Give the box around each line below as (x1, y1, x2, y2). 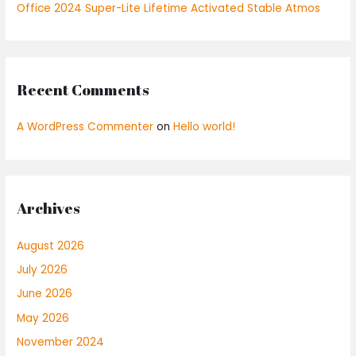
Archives (17, 198, 81, 219)
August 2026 (17, 238, 85, 253)
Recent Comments (17, 79, 150, 101)
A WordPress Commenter (17, 119, 154, 135)
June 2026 (17, 286, 73, 302)
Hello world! (173, 119, 236, 135)
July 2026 (17, 261, 68, 277)
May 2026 (17, 310, 70, 326)
